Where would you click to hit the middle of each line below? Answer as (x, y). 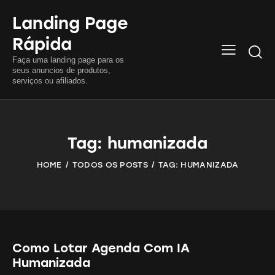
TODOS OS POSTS (110, 165)
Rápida (42, 44)
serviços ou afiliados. (50, 80)
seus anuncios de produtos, (61, 70)
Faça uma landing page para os (68, 60)
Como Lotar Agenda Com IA (101, 248)
